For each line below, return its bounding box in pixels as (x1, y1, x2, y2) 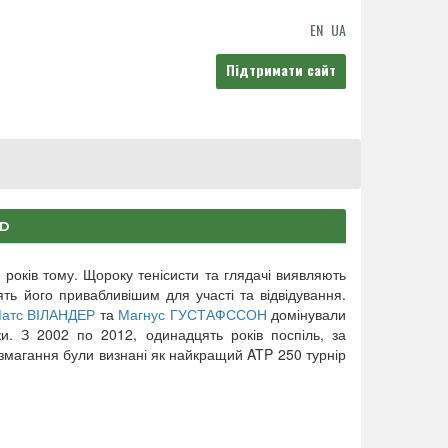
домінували (266, 304, 347, 324)
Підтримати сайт (226, 59, 336, 80)
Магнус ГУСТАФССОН (118, 304, 267, 324)
